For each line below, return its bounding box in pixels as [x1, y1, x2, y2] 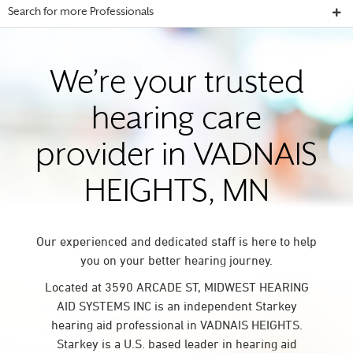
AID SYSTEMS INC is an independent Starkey [56, 299, 297, 313]
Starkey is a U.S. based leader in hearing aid [56, 336, 297, 351]
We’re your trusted [49, 70, 304, 99]
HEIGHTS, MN [84, 179, 269, 208]
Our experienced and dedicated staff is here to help [36, 234, 317, 248]
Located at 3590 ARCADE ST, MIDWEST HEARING [44, 280, 309, 294]
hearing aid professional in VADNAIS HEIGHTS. [50, 318, 303, 332]
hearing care [91, 106, 262, 136]
